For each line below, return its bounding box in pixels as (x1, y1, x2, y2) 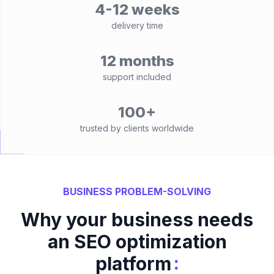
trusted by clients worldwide (80, 123, 194, 133)
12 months (100, 52, 174, 70)
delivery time (111, 20, 163, 31)
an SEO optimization (47, 231, 227, 253)
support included (103, 72, 171, 82)
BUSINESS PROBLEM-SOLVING (63, 185, 211, 198)
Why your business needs (21, 209, 253, 231)
